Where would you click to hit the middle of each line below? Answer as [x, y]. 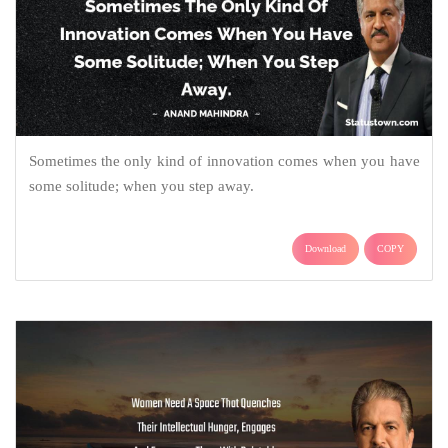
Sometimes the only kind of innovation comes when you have [224, 161]
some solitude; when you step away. [141, 186]
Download [325, 249]
